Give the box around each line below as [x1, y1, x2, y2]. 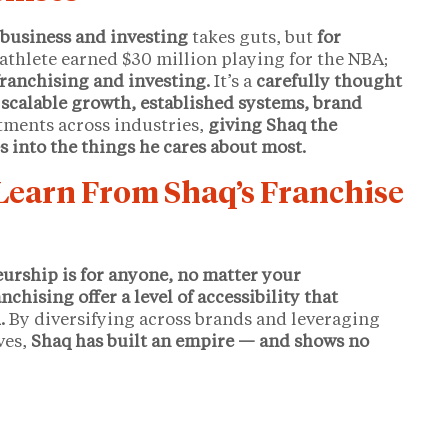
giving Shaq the [208, 118, 337, 136]
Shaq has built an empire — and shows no [31, 334, 369, 352]
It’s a [214, 74, 256, 92]
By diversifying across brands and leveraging [5, 312, 380, 330]
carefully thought [256, 74, 402, 92]
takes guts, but [192, 30, 317, 48]
